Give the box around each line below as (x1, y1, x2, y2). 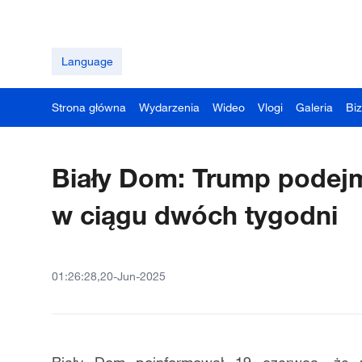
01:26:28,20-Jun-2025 (52, 269, 166, 283)
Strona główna (52, 100, 126, 114)
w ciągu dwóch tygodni (52, 199, 338, 230)
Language (61, 54, 113, 68)
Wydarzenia (139, 100, 200, 114)
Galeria (296, 100, 333, 114)
